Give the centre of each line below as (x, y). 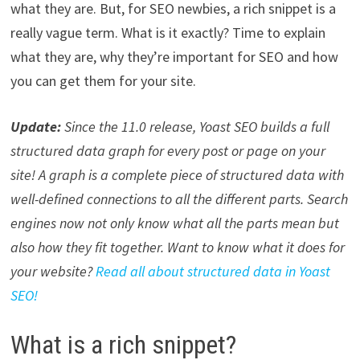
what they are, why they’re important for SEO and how (174, 56)
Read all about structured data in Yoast (213, 271)
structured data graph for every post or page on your (168, 150)
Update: (35, 126)
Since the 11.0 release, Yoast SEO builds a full (195, 126)
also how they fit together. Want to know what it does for (177, 247)
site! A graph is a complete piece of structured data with (177, 174)
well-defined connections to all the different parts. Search (179, 198)
